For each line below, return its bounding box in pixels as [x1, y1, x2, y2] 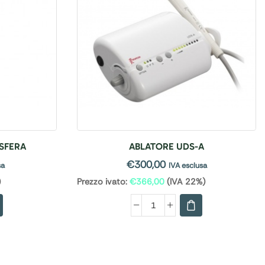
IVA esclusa [168, 160, 207, 171]
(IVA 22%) [164, 176, 205, 188]
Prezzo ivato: [77, 176, 127, 188]
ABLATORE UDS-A [129, 141, 204, 153]
